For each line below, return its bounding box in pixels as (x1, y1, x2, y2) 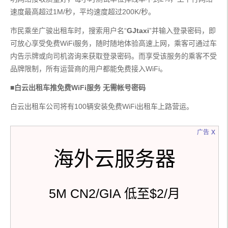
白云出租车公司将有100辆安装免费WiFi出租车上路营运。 (10, 102, 193, 110)
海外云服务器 (53, 148, 176, 170)
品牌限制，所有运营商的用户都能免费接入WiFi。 (10, 65, 167, 73)
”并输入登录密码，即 (149, 26, 216, 35)
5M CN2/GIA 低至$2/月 (49, 186, 180, 201)
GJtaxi (127, 26, 149, 35)
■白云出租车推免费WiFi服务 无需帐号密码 (10, 83, 146, 92)
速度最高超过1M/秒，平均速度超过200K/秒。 (10, 8, 155, 16)
